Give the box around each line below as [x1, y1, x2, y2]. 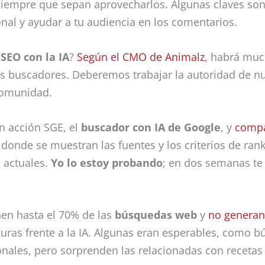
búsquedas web [115, 208, 197, 222]
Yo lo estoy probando [51, 155, 163, 170]
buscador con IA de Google [81, 119, 221, 134]
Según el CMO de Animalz [77, 49, 205, 64]
